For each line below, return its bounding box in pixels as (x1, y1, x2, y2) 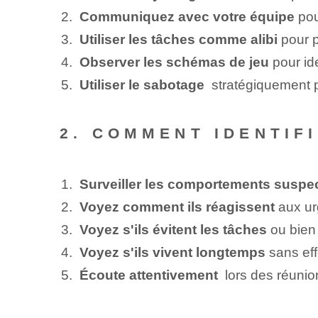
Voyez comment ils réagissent (79, 199, 275, 214)
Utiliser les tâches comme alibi (79, 31, 278, 47)
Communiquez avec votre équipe (79, 9, 295, 24)
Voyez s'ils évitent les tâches (79, 221, 267, 237)
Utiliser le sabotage (79, 77, 204, 92)
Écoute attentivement (79, 267, 218, 283)
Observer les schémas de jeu (79, 54, 269, 70)
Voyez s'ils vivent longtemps (79, 244, 265, 260)
